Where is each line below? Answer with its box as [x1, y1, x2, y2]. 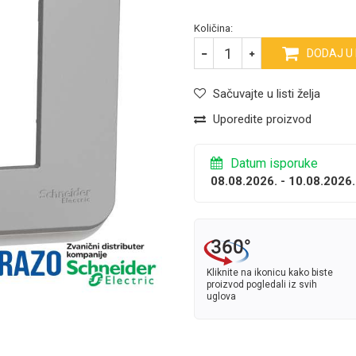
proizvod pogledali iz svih [207, 279, 317, 291]
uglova [207, 291, 236, 303]
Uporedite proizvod [213, 112, 311, 127]
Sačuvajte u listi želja [213, 87, 320, 102]
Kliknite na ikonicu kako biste [207, 267, 333, 279]
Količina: [194, 22, 233, 35]
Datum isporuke [230, 156, 318, 172]
